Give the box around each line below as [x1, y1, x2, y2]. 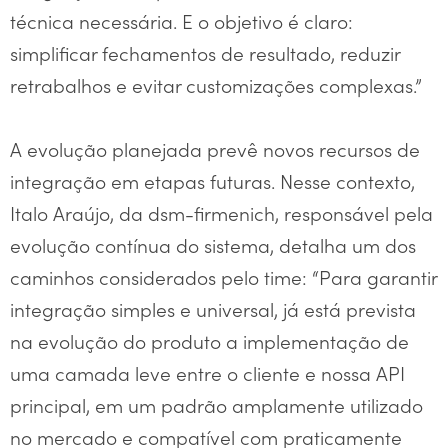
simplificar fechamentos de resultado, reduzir [10, 39, 400, 67]
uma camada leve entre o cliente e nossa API [10, 359, 405, 387]
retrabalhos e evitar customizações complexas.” [10, 71, 422, 99]
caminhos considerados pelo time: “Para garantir [10, 263, 437, 291]
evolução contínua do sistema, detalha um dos [10, 231, 416, 259]
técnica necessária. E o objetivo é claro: [10, 7, 353, 35]
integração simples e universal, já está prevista [10, 295, 416, 323]
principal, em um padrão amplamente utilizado [10, 391, 423, 419]
